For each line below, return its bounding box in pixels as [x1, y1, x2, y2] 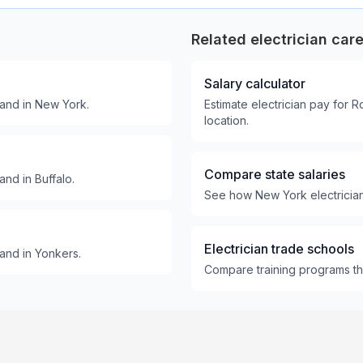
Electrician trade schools [204, 241, 354, 257]
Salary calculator [204, 75, 305, 92]
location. [204, 113, 249, 127]
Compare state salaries [204, 166, 345, 182]
